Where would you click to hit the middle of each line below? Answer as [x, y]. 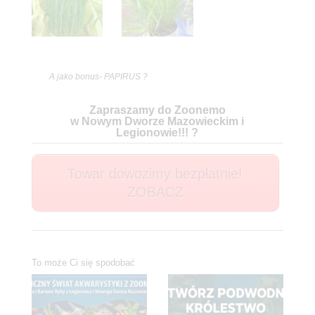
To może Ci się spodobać [83, 263]
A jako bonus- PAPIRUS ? [98, 77]
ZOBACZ [155, 192]
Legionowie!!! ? [157, 133]
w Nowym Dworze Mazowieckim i [157, 122]
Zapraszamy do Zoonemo [157, 110]
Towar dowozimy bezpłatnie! [155, 174]
